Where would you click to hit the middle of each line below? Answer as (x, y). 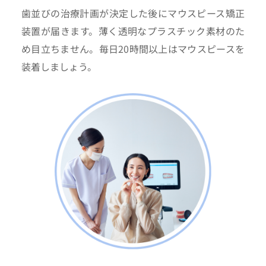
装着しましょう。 (59, 66)
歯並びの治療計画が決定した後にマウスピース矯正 (133, 13)
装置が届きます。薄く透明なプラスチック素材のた (133, 31)
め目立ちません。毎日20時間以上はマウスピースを (133, 48)
